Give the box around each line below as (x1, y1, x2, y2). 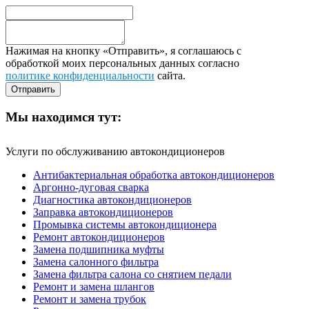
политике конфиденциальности (6, 70, 154, 82)
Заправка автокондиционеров (33, 206, 173, 218)
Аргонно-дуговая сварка (33, 181, 149, 193)
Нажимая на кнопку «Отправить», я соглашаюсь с (6, 45, 241, 57)
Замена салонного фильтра (33, 255, 159, 268)
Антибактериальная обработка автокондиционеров (33, 168, 275, 181)
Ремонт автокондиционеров (33, 230, 165, 243)
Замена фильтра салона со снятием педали (33, 268, 232, 280)
